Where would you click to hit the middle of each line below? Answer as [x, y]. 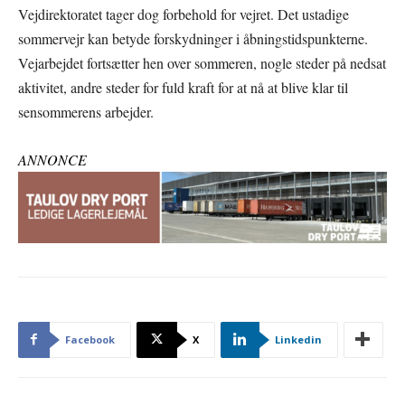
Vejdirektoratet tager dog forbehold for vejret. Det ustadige [184, 14]
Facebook [90, 339]
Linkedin [298, 339]
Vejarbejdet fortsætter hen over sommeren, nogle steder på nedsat [202, 63]
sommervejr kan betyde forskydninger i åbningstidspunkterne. [193, 38]
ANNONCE [52, 160]
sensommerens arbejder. [86, 112]
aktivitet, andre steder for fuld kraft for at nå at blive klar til [183, 87]
